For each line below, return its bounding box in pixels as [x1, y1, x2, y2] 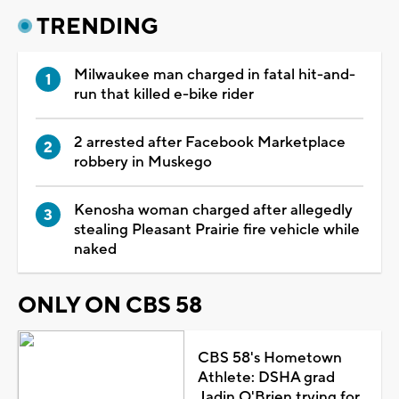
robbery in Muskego [74, 151, 212, 172]
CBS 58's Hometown [197, 347, 342, 368]
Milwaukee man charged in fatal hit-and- [74, 64, 355, 85]
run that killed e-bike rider [74, 84, 254, 104]
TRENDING [37, 12, 159, 41]
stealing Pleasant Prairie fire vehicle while [74, 219, 360, 240]
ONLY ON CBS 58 [18, 290, 202, 320]
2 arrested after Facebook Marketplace [74, 132, 346, 152]
